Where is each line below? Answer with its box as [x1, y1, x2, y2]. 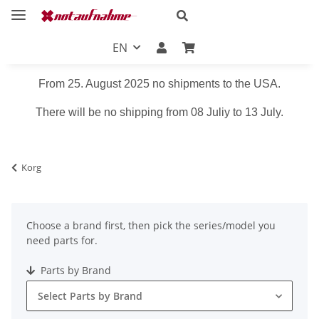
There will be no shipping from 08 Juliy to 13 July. [36, 105, 283, 118]
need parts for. [26, 233, 98, 247]
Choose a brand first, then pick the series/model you [26, 218, 276, 232]
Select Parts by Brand [38, 288, 142, 303]
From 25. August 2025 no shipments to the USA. [38, 77, 281, 90]
